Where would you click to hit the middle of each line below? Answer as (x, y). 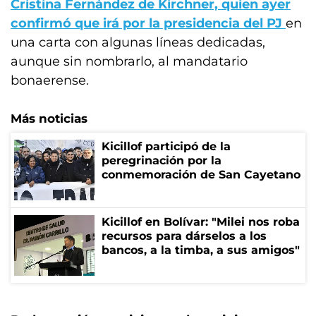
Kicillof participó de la (166, 146)
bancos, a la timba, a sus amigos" (201, 250)
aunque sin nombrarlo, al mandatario (129, 61)
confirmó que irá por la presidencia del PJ (148, 23)
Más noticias (49, 119)
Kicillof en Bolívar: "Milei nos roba (201, 222)
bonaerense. (50, 80)
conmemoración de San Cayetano (201, 175)
